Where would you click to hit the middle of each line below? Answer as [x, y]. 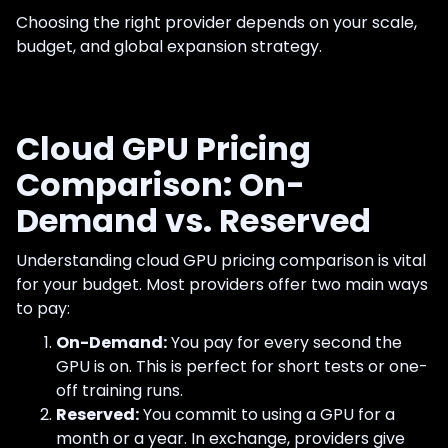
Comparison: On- [160, 184]
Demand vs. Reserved [193, 220]
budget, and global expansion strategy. [169, 46]
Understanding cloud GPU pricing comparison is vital [221, 260]
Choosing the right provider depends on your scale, [216, 22]
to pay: [43, 308]
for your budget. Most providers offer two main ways [222, 284]
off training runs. [119, 390]
